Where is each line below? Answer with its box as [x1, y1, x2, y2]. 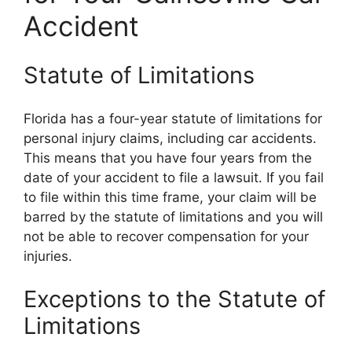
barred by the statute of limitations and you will [24, 208, 323, 225]
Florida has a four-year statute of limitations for [24, 110, 322, 126]
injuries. [24, 247, 72, 264]
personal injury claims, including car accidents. [24, 130, 317, 146]
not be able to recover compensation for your [24, 228, 309, 244]
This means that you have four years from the [24, 149, 312, 166]
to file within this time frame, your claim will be [24, 189, 317, 205]
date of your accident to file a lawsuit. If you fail [24, 169, 324, 185]
